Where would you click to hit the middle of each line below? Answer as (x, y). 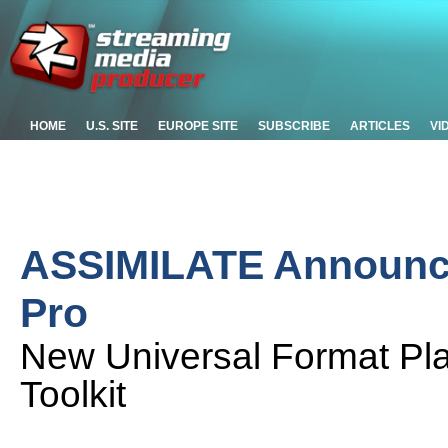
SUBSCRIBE (294, 126)
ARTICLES (380, 126)
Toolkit (73, 394)
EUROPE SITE (198, 126)
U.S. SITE (112, 126)
